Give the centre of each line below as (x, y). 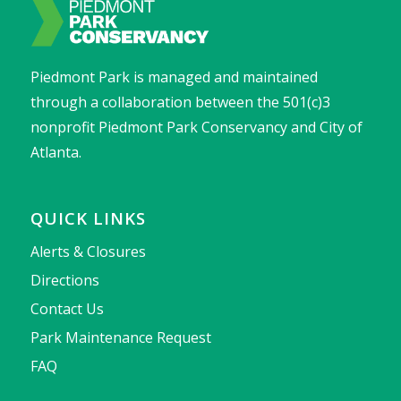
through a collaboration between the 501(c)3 (180, 102)
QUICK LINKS (88, 218)
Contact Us (67, 309)
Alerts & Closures (88, 252)
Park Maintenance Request (120, 338)
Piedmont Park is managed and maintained (174, 77)
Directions (64, 281)
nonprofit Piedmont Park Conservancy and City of (196, 128)
